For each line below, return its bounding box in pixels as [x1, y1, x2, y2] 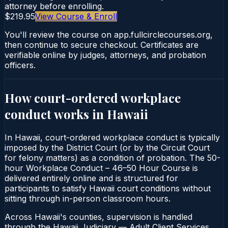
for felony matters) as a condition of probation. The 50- [5, 152, 220, 163]
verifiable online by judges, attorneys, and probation [5, 49, 206, 60]
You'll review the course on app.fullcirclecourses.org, [5, 29, 213, 40]
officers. [5, 60, 36, 70]
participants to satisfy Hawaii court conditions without [5, 183, 211, 193]
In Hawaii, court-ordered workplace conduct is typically [5, 132, 220, 142]
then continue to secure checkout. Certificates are [5, 39, 198, 50]
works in [51, 105, 107, 122]
